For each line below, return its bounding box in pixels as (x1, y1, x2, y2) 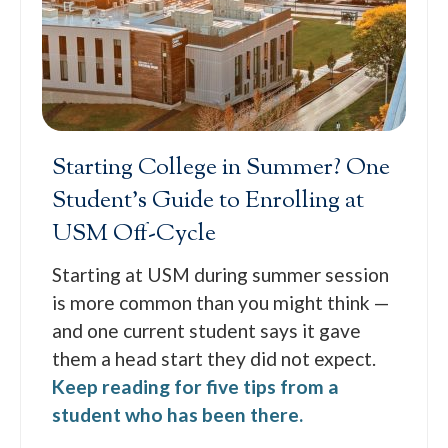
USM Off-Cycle (52, 216, 217, 251)
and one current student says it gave (52, 318, 362, 342)
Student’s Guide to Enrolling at (52, 183, 365, 218)
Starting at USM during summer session (52, 262, 390, 286)
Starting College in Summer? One (52, 150, 391, 185)
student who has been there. (52, 402, 304, 426)
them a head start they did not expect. (52, 346, 377, 370)
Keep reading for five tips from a (52, 374, 340, 398)
